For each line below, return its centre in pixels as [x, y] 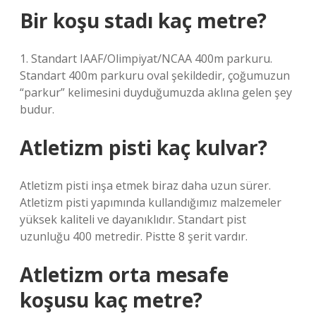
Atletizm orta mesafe [124, 274]
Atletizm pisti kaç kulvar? [144, 147]
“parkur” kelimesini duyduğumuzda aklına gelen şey [156, 92]
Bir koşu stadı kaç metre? [143, 20]
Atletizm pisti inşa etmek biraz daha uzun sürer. [145, 186]
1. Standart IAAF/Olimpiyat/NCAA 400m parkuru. [146, 59]
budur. [37, 109]
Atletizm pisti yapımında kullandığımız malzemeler [151, 202]
